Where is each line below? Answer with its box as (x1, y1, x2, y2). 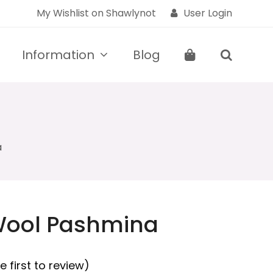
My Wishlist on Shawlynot (36, 6, 156, 21)
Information (22, 46, 98, 63)
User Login (183, 6, 232, 21)
